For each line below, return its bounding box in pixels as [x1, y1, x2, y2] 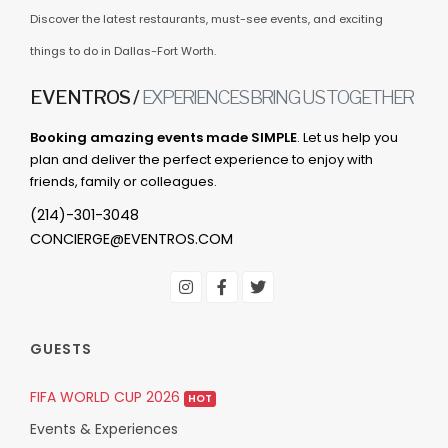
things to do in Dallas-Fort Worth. [30, 43, 216, 59]
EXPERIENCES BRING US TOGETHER [142, 86, 413, 109]
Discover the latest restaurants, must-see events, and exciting [30, 11, 383, 27]
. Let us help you [297, 128, 398, 147]
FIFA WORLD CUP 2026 [30, 387, 184, 407]
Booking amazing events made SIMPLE [30, 128, 297, 147]
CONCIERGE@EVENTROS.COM [30, 229, 233, 249]
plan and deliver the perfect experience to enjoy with [30, 150, 373, 169]
